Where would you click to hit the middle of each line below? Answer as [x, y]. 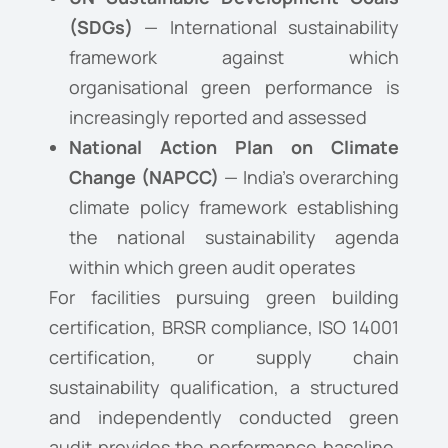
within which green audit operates [212, 267]
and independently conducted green [224, 417]
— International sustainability [266, 27]
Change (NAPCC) [144, 177]
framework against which [234, 57]
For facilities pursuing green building [224, 297]
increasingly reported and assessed [218, 117]
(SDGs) [101, 27]
